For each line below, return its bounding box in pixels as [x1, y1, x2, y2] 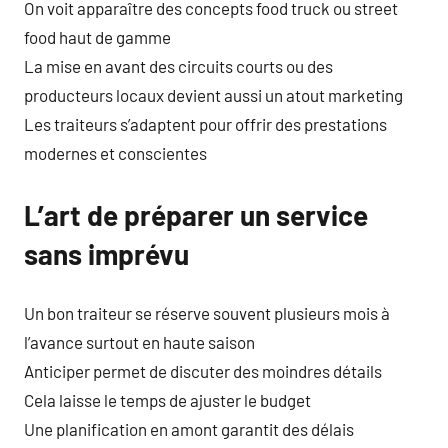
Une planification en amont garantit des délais [24, 419, 354, 439]
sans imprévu [24, 236, 189, 271]
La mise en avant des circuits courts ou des [24, 55, 333, 76]
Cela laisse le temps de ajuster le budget [24, 390, 311, 410]
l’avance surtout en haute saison [24, 332, 255, 352]
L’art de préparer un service [24, 197, 368, 232]
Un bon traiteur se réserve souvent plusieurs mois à [24, 303, 390, 323]
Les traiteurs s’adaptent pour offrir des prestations [24, 113, 387, 134]
